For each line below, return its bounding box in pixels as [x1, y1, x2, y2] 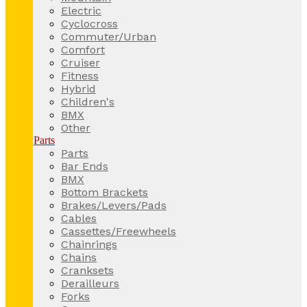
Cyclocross [61, 16, 118, 30]
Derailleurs [61, 276, 119, 290]
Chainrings [61, 237, 117, 251]
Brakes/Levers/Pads [61, 198, 167, 212]
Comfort [61, 42, 105, 56]
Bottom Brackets [61, 185, 148, 199]
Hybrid [61, 82, 96, 95]
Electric [61, 3, 101, 17]
